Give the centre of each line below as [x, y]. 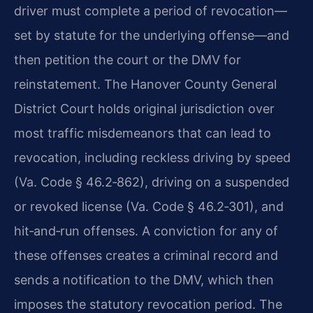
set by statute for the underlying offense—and [152, 36]
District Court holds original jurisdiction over [144, 109]
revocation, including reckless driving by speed [152, 158]
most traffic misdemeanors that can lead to [143, 133]
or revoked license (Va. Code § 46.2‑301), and [149, 207]
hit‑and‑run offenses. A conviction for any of [146, 231]
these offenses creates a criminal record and [146, 256]
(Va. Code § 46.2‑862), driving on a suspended [152, 182]
